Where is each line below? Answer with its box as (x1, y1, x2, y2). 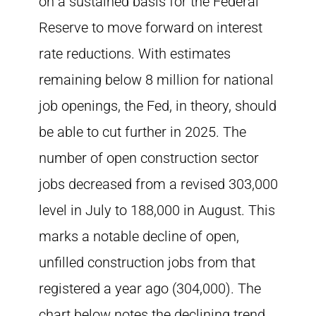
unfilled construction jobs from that (39, 254, 255, 271)
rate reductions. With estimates (39, 45, 231, 62)
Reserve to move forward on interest (39, 19, 262, 36)
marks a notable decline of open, (39, 228, 239, 245)
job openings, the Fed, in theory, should (39, 97, 276, 114)
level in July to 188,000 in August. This (39, 202, 275, 219)
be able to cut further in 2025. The (39, 123, 246, 140)
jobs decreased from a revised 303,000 (39, 176, 278, 193)
